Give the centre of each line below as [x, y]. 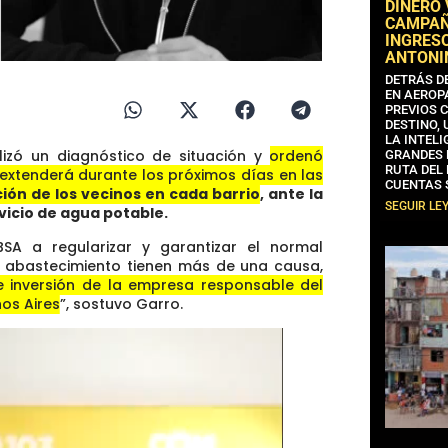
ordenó [296, 156]
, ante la [292, 194]
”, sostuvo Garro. [121, 303]
